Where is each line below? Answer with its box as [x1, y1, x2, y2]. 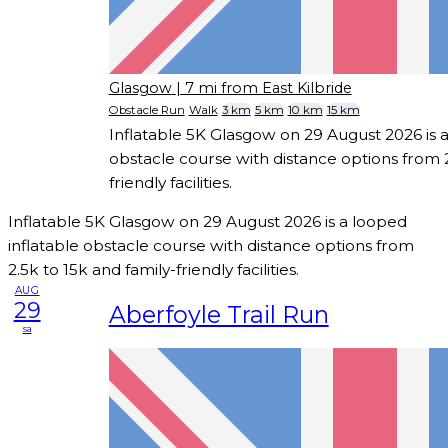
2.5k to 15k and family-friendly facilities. [8, 259, 299, 279]
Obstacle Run [108, 103, 185, 118]
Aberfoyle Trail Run [108, 299, 329, 329]
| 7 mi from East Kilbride [175, 79, 352, 98]
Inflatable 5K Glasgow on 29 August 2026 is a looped [8, 211, 407, 231]
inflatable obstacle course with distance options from [8, 235, 414, 255]
